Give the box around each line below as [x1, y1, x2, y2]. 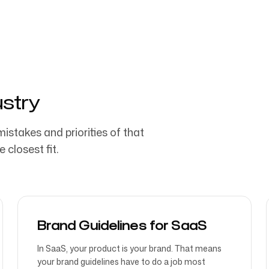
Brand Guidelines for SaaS [37, 217, 207, 234]
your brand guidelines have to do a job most [37, 256, 206, 267]
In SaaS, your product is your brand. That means [37, 243, 222, 254]
